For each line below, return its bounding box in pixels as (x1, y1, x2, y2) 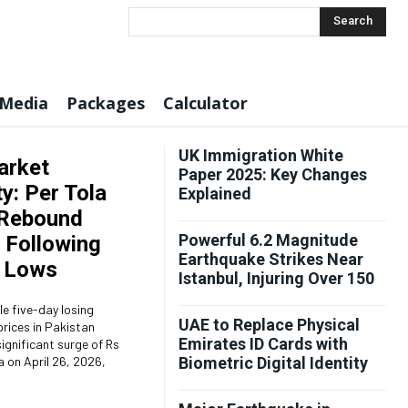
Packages (66, 92, 145, 114)
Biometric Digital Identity (178, 353, 368, 372)
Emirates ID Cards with (178, 334, 348, 353)
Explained (178, 184, 251, 203)
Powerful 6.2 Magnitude (178, 230, 358, 250)
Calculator (163, 92, 248, 114)
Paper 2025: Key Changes (178, 165, 367, 184)
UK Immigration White (178, 146, 343, 165)
